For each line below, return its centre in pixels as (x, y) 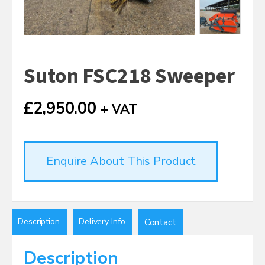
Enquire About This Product (121, 161)
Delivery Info (102, 221)
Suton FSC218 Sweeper (129, 76)
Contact (160, 222)
